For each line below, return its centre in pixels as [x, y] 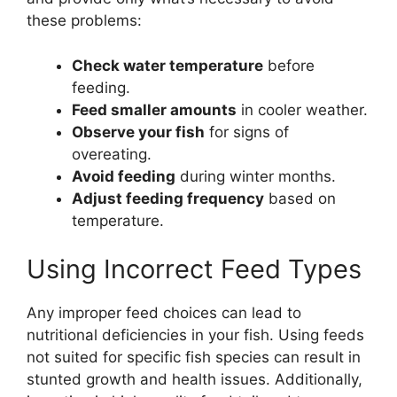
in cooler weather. [302, 109]
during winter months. [256, 176]
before [289, 65]
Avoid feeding [124, 176]
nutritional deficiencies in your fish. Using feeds [195, 335]
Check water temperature [167, 65]
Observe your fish [138, 132]
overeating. [112, 154]
